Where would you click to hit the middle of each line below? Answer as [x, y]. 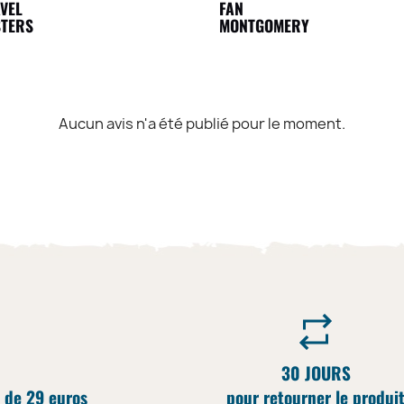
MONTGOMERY [264, 25]
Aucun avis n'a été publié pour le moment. [202, 124]
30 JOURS [316, 373]
